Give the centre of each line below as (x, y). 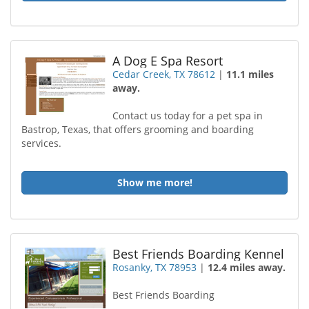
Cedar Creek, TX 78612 (164, 74)
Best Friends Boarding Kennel (199, 254)
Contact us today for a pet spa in (188, 116)
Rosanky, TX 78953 (155, 267)
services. (41, 143)
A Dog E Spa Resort (168, 61)
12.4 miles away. (247, 267)
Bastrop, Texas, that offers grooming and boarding (138, 129)
